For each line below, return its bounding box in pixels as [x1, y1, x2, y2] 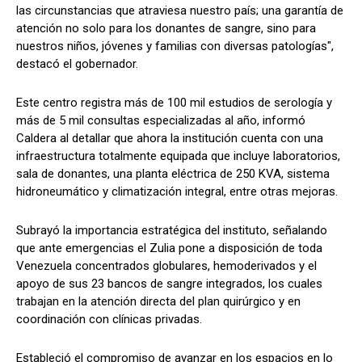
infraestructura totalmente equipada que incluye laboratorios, [16, 148, 340, 163]
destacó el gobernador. [16, 56, 138, 71]
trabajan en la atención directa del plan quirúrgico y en [16, 293, 301, 309]
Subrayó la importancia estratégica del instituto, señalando [16, 222, 327, 238]
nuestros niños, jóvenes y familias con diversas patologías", [16, 38, 334, 53]
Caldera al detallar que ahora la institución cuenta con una [16, 130, 323, 145]
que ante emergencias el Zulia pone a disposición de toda [16, 240, 322, 255]
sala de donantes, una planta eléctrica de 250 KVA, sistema [16, 166, 330, 181]
